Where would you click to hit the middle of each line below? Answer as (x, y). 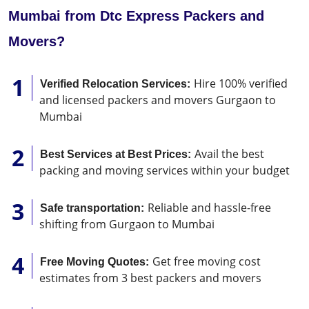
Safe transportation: (92, 208)
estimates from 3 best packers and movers (150, 278)
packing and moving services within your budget (165, 171)
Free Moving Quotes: (94, 262)
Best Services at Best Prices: (116, 154)
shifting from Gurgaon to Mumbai (127, 225)
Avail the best (228, 154)
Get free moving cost (205, 262)
